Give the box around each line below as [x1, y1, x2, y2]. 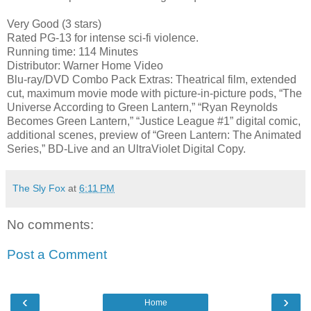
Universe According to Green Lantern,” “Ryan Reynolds [7, 101, 278, 113]
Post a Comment [7, 247, 107, 262]
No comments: [7, 217, 94, 232]
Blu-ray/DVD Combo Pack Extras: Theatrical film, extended [7, 73, 296, 85]
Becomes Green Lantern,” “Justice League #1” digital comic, [7, 115, 301, 127]
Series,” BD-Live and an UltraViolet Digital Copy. [7, 142, 246, 155]
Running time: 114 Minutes [7, 45, 138, 58]
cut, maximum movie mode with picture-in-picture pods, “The [7, 87, 302, 99]
